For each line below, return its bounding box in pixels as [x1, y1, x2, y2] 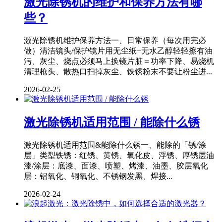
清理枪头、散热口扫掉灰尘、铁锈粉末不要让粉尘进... [24, 67, 212, 76]
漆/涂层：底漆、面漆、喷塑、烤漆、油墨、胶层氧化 [24, 161, 208, 170]
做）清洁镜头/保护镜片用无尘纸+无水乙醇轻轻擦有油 [24, 47, 213, 55]
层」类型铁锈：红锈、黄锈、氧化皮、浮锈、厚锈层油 [24, 151, 214, 160]
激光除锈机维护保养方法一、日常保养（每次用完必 [24, 36, 206, 45]
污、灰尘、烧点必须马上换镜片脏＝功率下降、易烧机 [24, 57, 214, 66]
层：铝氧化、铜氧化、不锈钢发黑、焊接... [24, 171, 172, 180]
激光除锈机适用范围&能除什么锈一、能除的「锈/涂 [24, 140, 206, 149]
